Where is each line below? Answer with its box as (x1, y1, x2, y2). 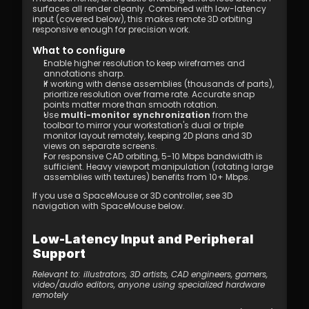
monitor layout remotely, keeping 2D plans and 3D (43, 130, 252, 141)
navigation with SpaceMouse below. (32, 200, 185, 212)
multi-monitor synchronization (61, 109, 210, 121)
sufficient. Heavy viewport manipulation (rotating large (43, 161, 273, 172)
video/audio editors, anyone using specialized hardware (32, 279, 265, 290)
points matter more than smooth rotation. (43, 99, 219, 110)
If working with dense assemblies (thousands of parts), (43, 78, 274, 90)
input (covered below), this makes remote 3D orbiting (32, 13, 252, 25)
